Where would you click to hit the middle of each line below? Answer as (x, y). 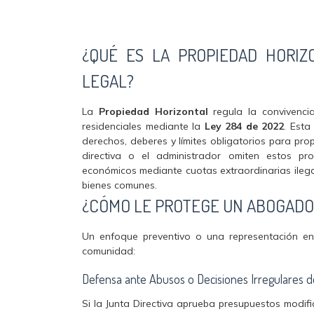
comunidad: (109, 251)
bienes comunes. (120, 185)
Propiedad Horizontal (153, 111)
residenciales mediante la (143, 126)
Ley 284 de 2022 (244, 126)
